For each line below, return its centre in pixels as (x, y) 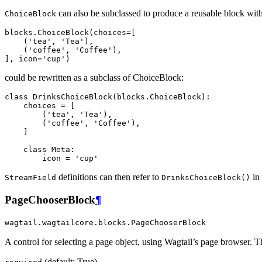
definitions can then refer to (109, 177)
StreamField (30, 177)
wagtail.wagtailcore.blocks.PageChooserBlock (105, 223)
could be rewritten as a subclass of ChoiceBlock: (94, 77)
